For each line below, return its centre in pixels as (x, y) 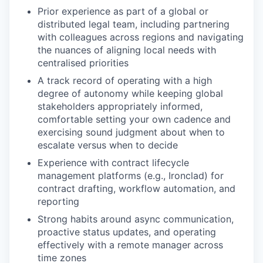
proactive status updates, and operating (127, 232)
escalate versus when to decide (108, 145)
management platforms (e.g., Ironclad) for (131, 176)
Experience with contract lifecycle (113, 163)
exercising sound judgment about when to (131, 132)
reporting (58, 202)
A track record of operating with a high (125, 81)
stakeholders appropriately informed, (120, 107)
